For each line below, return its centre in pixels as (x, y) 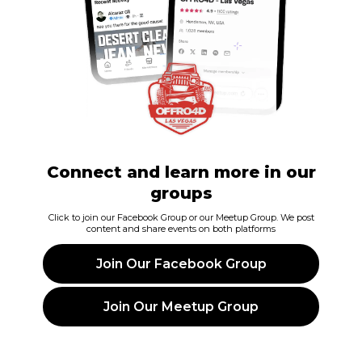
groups (181, 193)
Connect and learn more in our (181, 172)
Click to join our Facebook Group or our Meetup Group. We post (181, 217)
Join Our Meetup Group (181, 306)
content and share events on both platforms (181, 228)
